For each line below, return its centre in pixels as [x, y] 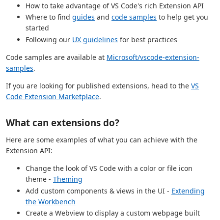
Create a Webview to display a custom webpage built [113, 213]
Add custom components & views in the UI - [98, 191]
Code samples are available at [56, 57]
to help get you [182, 17]
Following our [49, 40]
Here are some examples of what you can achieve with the [102, 140]
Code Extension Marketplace [53, 97]
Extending [188, 191]
